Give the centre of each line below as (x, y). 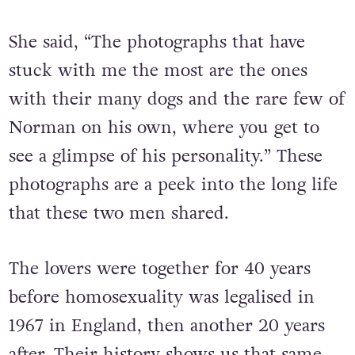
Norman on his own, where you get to (164, 128)
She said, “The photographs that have (157, 42)
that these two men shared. (121, 214)
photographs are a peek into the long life (173, 185)
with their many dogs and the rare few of (176, 99)
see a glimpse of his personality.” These (165, 157)
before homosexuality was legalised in (161, 297)
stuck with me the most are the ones (158, 71)
